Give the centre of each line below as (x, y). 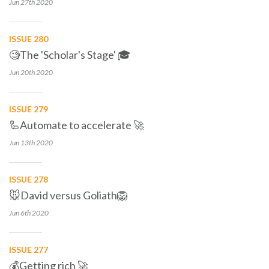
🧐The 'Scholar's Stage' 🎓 (70, 55)
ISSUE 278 (29, 179)
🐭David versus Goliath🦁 (68, 195)
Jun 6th (20, 213)
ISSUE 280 (29, 39)
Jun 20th (22, 72)
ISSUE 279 (29, 109)
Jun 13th (22, 143)
